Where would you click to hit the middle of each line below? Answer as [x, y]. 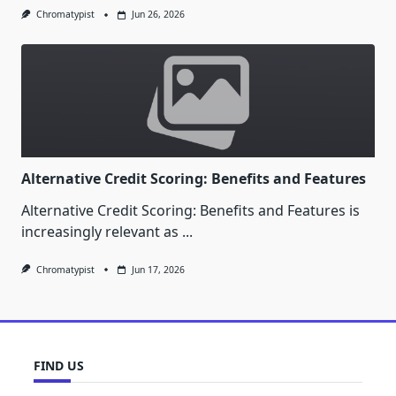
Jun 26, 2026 [158, 15]
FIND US [59, 365]
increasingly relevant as [100, 231]
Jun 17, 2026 [158, 269]
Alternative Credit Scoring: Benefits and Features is [190, 210]
